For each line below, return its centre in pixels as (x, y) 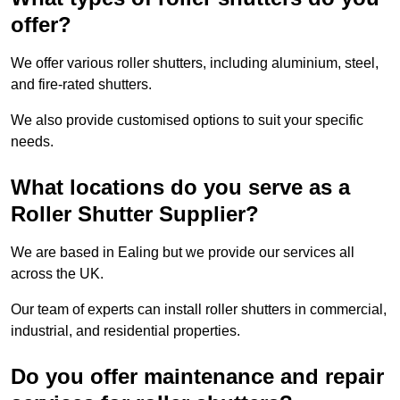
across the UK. (59, 274)
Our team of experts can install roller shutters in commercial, (199, 310)
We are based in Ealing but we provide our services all (183, 253)
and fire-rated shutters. (83, 85)
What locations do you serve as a (180, 187)
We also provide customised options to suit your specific (187, 121)
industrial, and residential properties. (125, 331)
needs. (32, 142)
